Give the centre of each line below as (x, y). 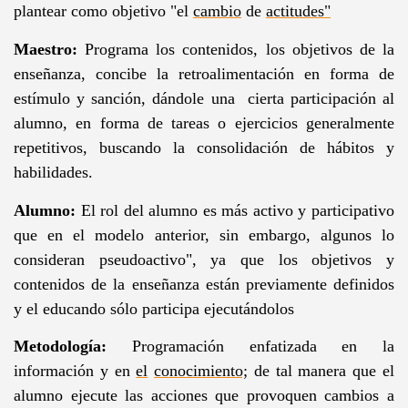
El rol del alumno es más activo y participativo (235, 210)
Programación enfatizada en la (250, 347)
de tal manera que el (321, 371)
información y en (75, 371)
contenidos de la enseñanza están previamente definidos (204, 284)
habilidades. (53, 172)
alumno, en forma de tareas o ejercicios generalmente (204, 122)
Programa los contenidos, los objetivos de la (236, 49)
